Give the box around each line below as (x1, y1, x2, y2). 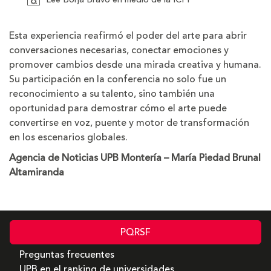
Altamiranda (9, 165, 67, 180)
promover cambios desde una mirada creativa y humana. (9, 57, 261, 72)
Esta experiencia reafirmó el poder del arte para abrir (9, 28, 247, 43)
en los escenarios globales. (9, 129, 128, 145)
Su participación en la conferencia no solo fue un (9, 71, 226, 87)
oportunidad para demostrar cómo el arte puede (9, 100, 227, 116)
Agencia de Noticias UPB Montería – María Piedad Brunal (9, 150, 261, 165)
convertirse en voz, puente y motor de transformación (9, 115, 249, 130)
